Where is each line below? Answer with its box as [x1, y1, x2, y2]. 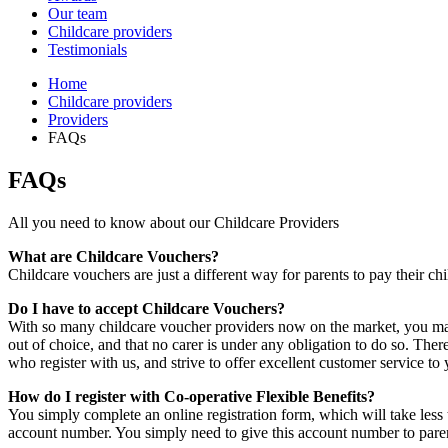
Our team [48, 4, 107, 22]
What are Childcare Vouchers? [8, 247, 219, 265]
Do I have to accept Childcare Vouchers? [8, 299, 285, 317]
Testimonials [48, 40, 127, 58]
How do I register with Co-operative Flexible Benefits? [8, 387, 375, 405]
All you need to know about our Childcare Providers [8, 213, 339, 231]
